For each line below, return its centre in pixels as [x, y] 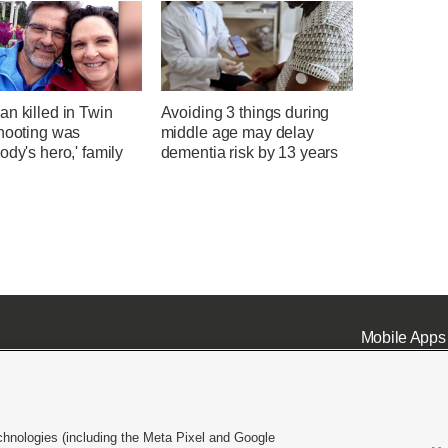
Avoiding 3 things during [245, 113]
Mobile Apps [403, 337]
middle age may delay [237, 133]
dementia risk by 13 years [249, 153]
